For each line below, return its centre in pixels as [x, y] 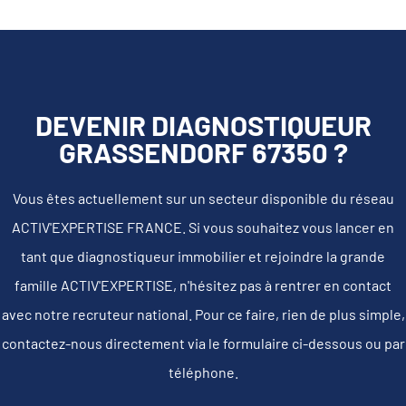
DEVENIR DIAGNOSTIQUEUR [203, 124]
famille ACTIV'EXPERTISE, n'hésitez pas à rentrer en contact [203, 285]
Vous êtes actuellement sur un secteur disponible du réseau [203, 198]
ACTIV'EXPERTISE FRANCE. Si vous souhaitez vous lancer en [203, 227]
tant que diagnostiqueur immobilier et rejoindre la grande [203, 256]
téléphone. [203, 372]
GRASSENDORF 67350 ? [203, 151]
